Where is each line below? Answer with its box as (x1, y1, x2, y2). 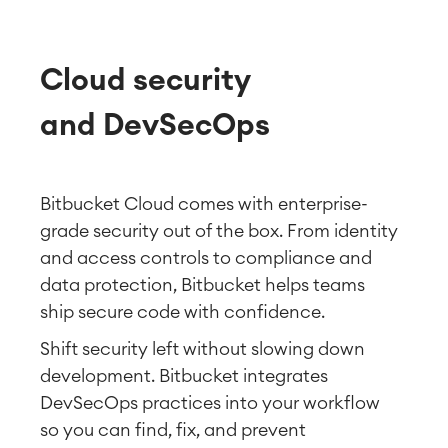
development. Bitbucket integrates (40, 366, 328, 385)
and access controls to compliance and (40, 248, 372, 267)
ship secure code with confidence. (40, 302, 325, 321)
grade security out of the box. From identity (40, 221, 398, 240)
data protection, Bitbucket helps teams (40, 275, 365, 294)
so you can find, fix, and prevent (40, 420, 306, 439)
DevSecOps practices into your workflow (40, 393, 380, 412)
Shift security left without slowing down (40, 339, 365, 358)
